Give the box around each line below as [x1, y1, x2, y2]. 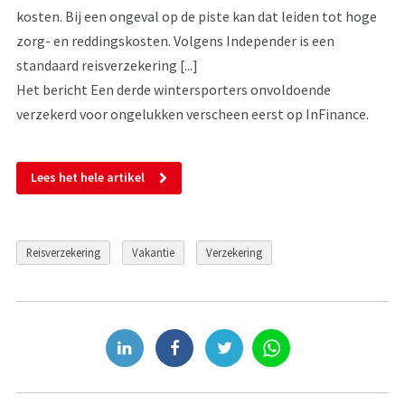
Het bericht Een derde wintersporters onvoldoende [15, 80, 331, 99]
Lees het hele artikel [30, 169, 145, 186]
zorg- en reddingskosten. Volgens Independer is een [15, 31, 334, 50]
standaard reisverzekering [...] [15, 55, 198, 74]
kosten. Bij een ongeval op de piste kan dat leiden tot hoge [15, 6, 377, 25]
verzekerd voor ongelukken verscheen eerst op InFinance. [15, 104, 369, 123]
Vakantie [131, 245, 174, 260]
